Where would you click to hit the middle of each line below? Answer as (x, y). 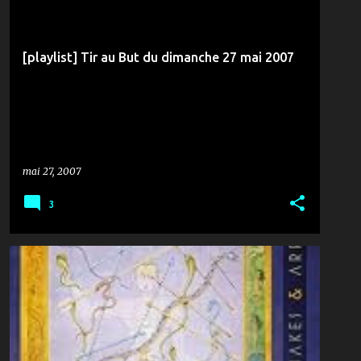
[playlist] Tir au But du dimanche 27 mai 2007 (158, 57)
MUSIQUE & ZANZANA (75, 274)
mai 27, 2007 (52, 171)
